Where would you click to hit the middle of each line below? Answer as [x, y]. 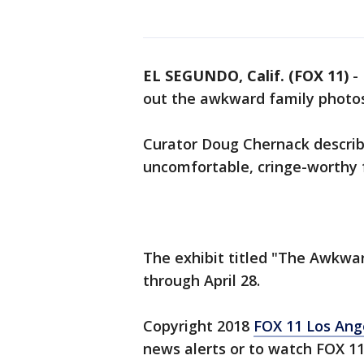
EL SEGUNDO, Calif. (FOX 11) [246, 76]
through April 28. [204, 280]
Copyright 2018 [198, 326]
